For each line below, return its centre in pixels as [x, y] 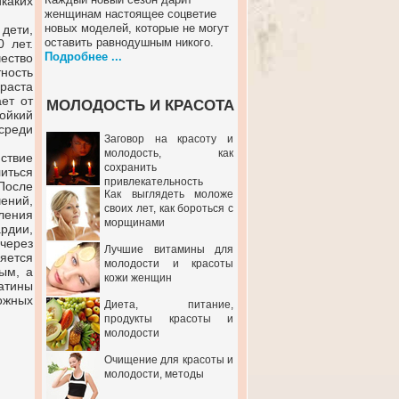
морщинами [134, 223]
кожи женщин [138, 278]
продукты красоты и [169, 319]
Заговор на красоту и [169, 139]
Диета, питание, [169, 305]
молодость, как [169, 153]
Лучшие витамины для [169, 249]
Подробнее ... [83, 57]
